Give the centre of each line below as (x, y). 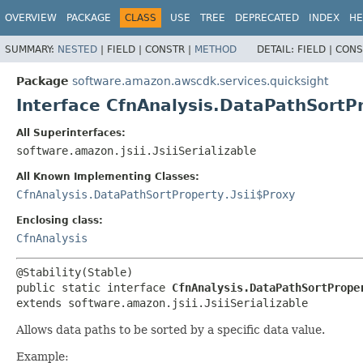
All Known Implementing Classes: (108, 176)
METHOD (216, 49)
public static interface (94, 287)
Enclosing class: (60, 220)
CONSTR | (170, 49)
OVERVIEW (31, 18)
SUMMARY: (31, 49)
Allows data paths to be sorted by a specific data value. (171, 329)
